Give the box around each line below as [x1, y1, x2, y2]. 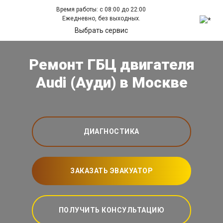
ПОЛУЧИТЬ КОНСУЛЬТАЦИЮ [58, 206, 165, 215]
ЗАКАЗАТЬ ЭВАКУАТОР [70, 167, 153, 175]
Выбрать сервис [74, 26, 128, 34]
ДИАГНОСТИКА [84, 127, 139, 136]
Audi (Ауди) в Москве [35, 74, 188, 92]
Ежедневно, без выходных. [62, 15, 140, 22]
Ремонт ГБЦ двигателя [28, 56, 195, 74]
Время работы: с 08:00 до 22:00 [56, 6, 146, 13]
